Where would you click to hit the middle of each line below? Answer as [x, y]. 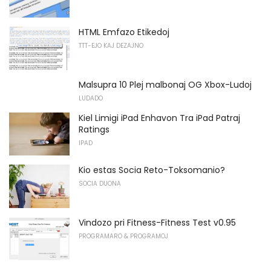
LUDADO [91, 98]
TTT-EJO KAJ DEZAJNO [111, 46]
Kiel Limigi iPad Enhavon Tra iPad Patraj [159, 118]
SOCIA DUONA [100, 184]
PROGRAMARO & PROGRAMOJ [123, 237]
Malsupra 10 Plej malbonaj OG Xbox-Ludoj [165, 84]
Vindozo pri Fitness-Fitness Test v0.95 [157, 223]
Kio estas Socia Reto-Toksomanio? [152, 170]
